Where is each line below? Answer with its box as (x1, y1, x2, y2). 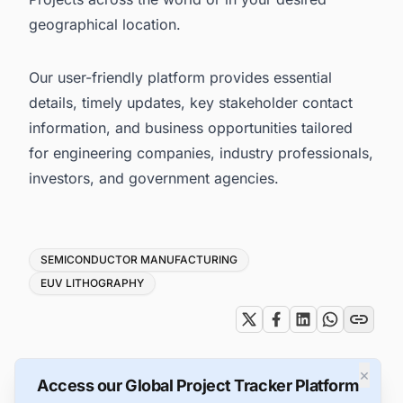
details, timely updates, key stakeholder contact (29, 94, 353, 112)
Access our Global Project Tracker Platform (37, 376, 359, 396)
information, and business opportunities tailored (29, 119, 353, 138)
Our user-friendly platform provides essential (29, 68, 332, 87)
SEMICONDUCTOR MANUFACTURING (40, 253, 237, 267)
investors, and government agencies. (29, 169, 279, 188)
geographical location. (29, 14, 181, 33)
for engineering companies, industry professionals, (29, 144, 373, 163)
